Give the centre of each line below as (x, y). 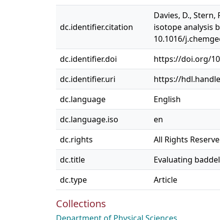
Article (165, 180)
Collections (81, 204)
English (167, 99)
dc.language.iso (89, 119)
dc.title (72, 160)
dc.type (73, 180)
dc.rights (76, 139)
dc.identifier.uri (88, 79)
